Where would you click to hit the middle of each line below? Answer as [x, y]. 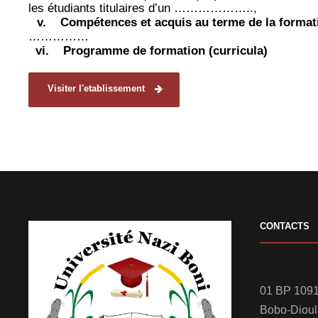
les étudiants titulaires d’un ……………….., [143, 9]
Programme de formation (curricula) [165, 51]
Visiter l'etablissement [96, 89]
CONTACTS [285, 226]
